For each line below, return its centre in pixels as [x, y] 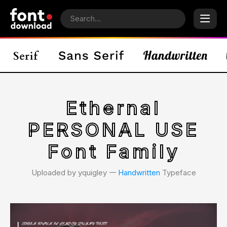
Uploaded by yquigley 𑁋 [74, 173]
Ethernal [113, 108]
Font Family [113, 152]
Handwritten [139, 173]
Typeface [178, 173]
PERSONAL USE [113, 130]
